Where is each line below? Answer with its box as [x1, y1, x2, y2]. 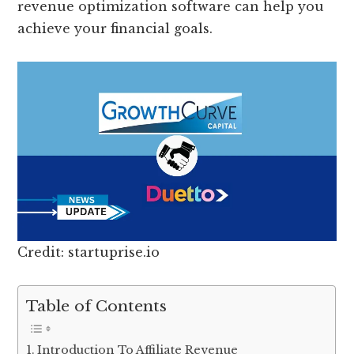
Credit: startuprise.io [17, 244, 160, 261]
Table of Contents [26, 296, 168, 316]
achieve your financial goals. [17, 21, 213, 37]
